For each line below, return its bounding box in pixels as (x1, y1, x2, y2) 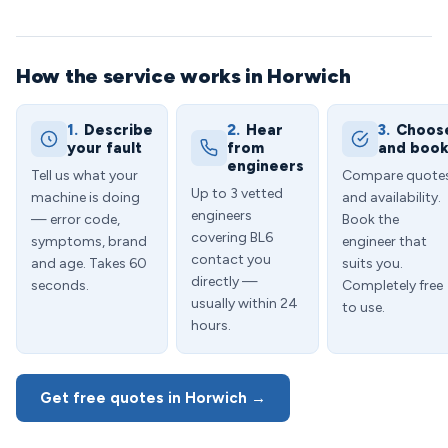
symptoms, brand (31, 233, 147, 250)
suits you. (342, 255, 403, 272)
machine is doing (31, 189, 140, 206)
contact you (191, 251, 271, 268)
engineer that (342, 233, 427, 250)
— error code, (31, 211, 120, 228)
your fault (67, 139, 142, 157)
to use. (342, 299, 385, 316)
